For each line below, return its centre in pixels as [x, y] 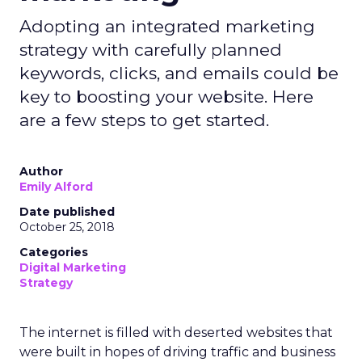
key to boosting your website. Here [166, 97]
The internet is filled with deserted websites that [176, 333]
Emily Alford [56, 187]
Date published [67, 212]
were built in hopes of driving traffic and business [177, 352]
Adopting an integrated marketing [167, 26]
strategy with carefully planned [151, 50]
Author [41, 171]
